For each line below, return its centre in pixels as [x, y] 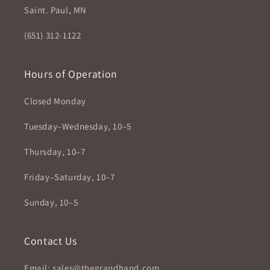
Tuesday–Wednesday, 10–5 [78, 126]
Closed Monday [55, 101]
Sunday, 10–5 [51, 202]
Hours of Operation [71, 74]
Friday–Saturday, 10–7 [70, 177]
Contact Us [51, 241]
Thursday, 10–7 [55, 152]
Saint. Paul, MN [57, 10]
